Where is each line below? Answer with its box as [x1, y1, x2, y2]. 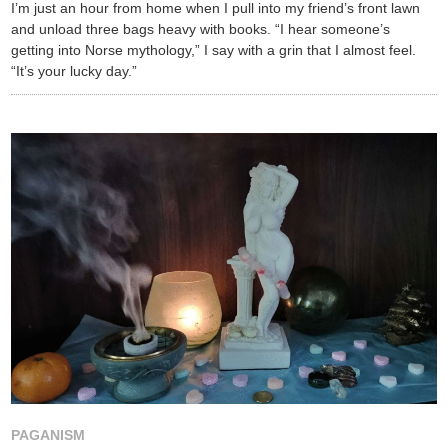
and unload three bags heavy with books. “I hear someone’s [11, 20, 391, 37]
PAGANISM [11, 427, 86, 444]
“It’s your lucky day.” [11, 62, 138, 79]
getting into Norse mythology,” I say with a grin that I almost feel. [11, 41, 417, 58]
